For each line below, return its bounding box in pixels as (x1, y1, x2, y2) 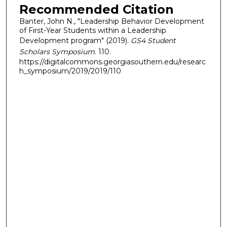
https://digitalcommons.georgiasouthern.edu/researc (19, 57, 206, 66)
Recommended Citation (19, 2, 174, 17)
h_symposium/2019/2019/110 (19, 66, 121, 75)
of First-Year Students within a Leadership (19, 25, 166, 35)
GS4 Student (130, 35, 176, 45)
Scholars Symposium (19, 47, 95, 56)
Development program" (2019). (19, 35, 131, 45)
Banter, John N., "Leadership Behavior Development (19, 16, 204, 26)
